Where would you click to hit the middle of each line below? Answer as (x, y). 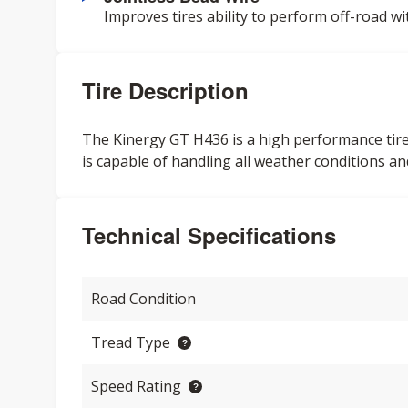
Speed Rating (136, 386)
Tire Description (165, 90)
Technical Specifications (209, 235)
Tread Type (131, 342)
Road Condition (143, 299)
